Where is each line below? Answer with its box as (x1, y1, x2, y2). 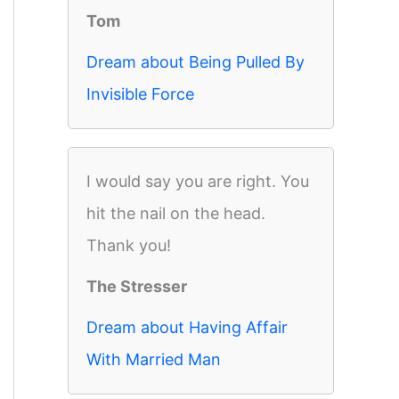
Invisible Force (86, 85, 194, 103)
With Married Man (86, 350, 221, 369)
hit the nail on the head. (86, 204, 265, 223)
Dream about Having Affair (86, 318, 288, 337)
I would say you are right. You (86, 172, 309, 191)
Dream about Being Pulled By (86, 53, 305, 71)
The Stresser (86, 277, 187, 296)
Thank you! (86, 236, 171, 255)
